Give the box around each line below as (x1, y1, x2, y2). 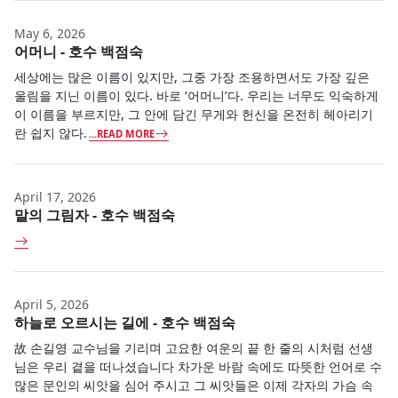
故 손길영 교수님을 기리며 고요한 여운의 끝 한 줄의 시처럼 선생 (14, 338, 373, 356)
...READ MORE (89, 126, 155, 140)
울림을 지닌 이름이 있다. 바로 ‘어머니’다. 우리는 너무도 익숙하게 (14, 86, 378, 104)
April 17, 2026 (14, 187, 96, 205)
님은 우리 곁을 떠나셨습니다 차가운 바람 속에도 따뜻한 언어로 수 (14, 357, 382, 375)
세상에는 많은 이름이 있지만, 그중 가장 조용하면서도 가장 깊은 (14, 68, 370, 85)
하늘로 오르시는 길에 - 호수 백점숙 (14, 312, 235, 332)
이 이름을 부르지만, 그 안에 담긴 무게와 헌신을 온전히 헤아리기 (14, 105, 373, 123)
